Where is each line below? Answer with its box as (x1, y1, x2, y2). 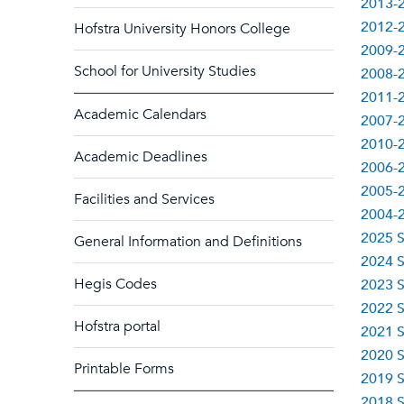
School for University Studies (74, 61, 256, 81)
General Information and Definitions (74, 232, 302, 252)
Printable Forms (74, 359, 174, 379)
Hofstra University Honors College (74, 19, 290, 39)
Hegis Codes (74, 274, 157, 294)
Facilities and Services (74, 189, 215, 209)
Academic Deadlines (74, 147, 207, 167)
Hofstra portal (74, 317, 161, 336)
